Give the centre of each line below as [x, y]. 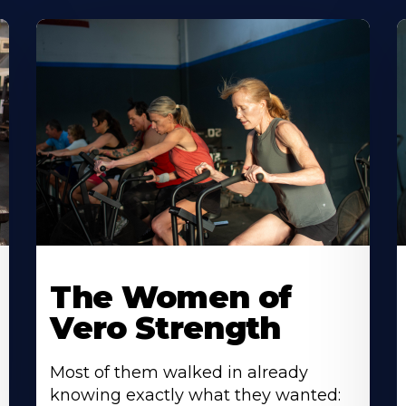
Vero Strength [165, 329]
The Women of [171, 298]
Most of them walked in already [179, 373]
